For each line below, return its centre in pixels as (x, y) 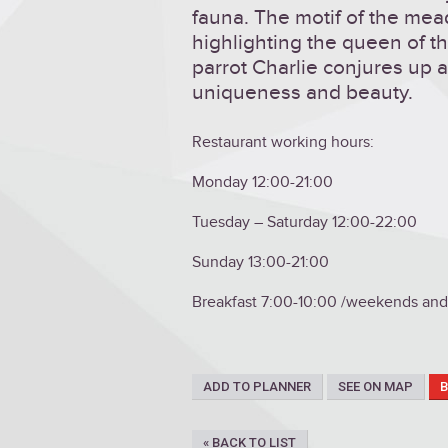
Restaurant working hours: (283, 142)
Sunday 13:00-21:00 (260, 262)
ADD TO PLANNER (257, 387)
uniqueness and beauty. (302, 92)
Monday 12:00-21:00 (262, 182)
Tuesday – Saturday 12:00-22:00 (304, 222)
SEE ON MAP (375, 387)
